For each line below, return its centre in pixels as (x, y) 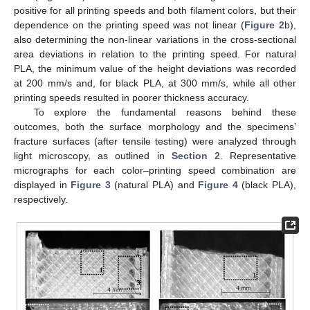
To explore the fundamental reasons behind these (165, 112)
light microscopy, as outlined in (93, 155)
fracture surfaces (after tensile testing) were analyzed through (155, 141)
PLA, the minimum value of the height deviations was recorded (155, 68)
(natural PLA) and (154, 184)
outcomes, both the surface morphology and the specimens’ (155, 126)
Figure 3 (91, 184)
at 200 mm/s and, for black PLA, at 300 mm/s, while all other (155, 83)
